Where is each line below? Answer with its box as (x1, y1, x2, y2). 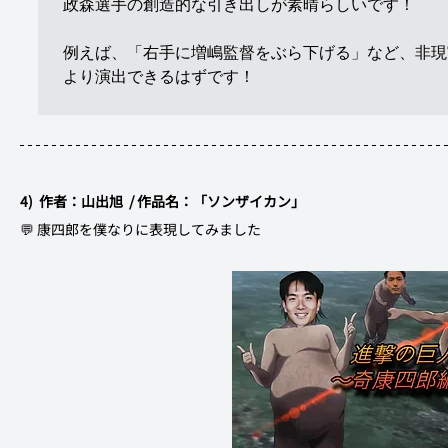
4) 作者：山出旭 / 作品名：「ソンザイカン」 (305, 191, 340, 212)
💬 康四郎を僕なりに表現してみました (20, 219, 261, 240)
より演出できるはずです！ (63, 67, 255, 87)
